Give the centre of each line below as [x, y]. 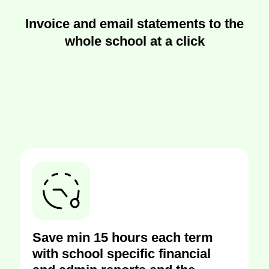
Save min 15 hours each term [123, 237]
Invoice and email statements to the [134, 24]
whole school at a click [134, 41]
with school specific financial [122, 254]
